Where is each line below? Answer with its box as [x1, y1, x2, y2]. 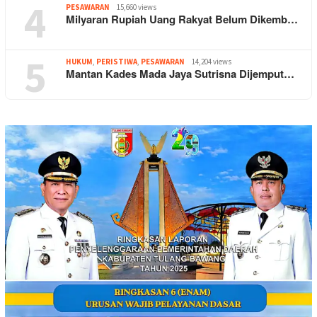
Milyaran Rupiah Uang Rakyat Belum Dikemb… [66, 11, 298, 28]
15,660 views [117, 2, 156, 13]
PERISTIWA [96, 57, 137, 67]
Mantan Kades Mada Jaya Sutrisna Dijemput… [66, 66, 294, 82]
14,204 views [192, 57, 231, 67]
